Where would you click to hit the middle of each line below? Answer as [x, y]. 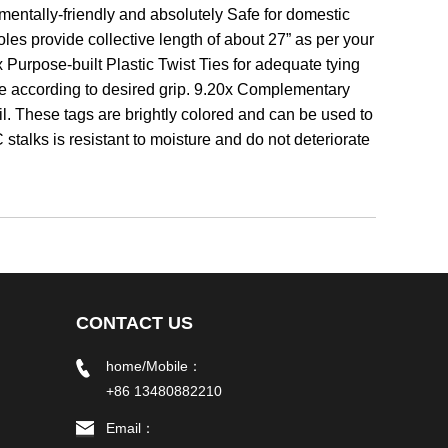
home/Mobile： [154, 365]
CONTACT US [134, 322]
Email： [130, 427]
